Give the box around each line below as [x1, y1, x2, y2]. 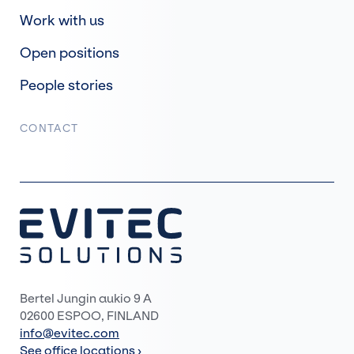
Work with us [20, 12, 104, 29]
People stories [20, 77, 113, 94]
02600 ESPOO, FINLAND [20, 307, 159, 323]
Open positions [20, 44, 119, 62]
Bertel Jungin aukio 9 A [20, 290, 152, 306]
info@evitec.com [20, 325, 119, 341]
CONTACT [20, 121, 79, 135]
